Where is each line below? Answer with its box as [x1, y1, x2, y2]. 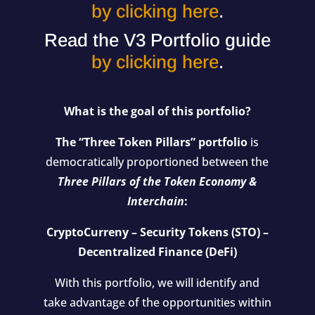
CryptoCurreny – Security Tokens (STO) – [46, 224, 269, 240]
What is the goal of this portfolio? [63, 103, 251, 119]
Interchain [127, 193, 184, 209]
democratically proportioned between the [46, 153, 269, 169]
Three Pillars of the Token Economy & [58, 173, 257, 189]
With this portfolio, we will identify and [55, 274, 260, 290]
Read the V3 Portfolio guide [44, 29, 271, 51]
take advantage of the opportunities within [43, 294, 271, 310]
